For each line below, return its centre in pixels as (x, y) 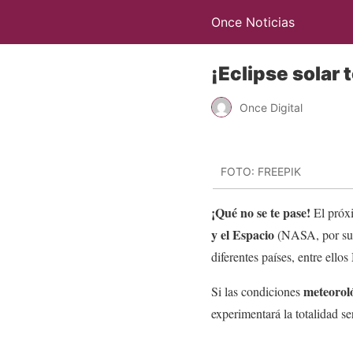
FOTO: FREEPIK (261, 172)
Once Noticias (253, 22)
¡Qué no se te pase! (262, 212)
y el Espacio (243, 234)
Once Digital (271, 107)
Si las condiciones (257, 291)
